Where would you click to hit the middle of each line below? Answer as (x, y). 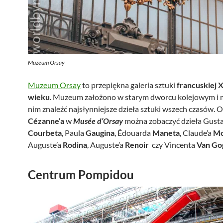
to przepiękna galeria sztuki (128, 85)
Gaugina (100, 133)
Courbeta (45, 133)
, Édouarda (133, 133)
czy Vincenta (174, 145)
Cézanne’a (47, 121)
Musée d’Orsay (98, 121)
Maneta (166, 133)
